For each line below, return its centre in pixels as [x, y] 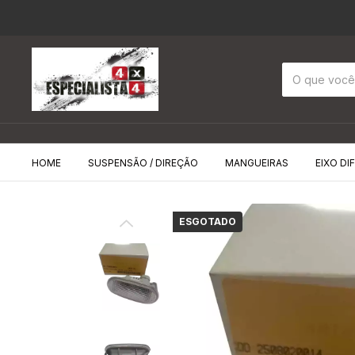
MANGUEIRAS [257, 163]
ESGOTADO [208, 221]
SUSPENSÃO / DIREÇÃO [143, 163]
